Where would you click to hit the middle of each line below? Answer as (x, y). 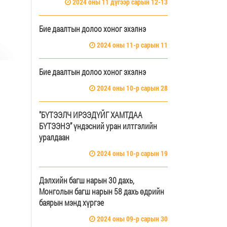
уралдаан (54, 137)
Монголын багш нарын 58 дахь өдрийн (102, 191)
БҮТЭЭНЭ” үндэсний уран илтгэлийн (98, 126)
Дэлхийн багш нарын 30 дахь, (87, 180)
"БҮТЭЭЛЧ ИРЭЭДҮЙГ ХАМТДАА (91, 115)
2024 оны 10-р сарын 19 (131, 153)
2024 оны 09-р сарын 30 (131, 218)
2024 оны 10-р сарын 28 (131, 88)
